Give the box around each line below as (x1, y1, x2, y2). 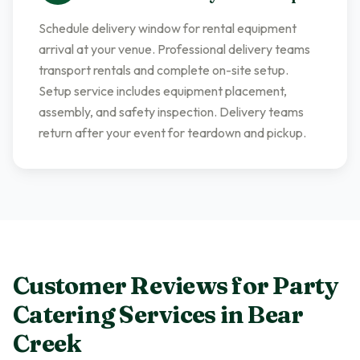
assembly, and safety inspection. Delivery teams (39, 104, 304, 120)
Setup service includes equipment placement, (39, 83, 287, 99)
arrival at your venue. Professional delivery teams (39, 41, 310, 57)
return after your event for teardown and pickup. (39, 125, 306, 141)
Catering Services (13, 300, 216, 329)
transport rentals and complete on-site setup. (39, 62, 288, 78)
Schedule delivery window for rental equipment (39, 20, 297, 36)
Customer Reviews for (13, 271, 273, 301)
